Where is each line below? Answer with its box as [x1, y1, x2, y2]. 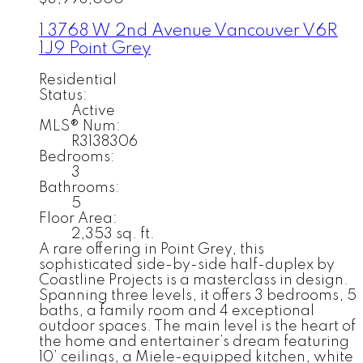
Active [71, 104, 115, 119]
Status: [39, 88, 88, 104]
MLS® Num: [39, 119, 121, 135]
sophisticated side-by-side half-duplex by [39, 258, 335, 273]
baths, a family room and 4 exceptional [39, 304, 314, 319]
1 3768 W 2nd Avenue [39, 22, 214, 40]
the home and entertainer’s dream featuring [39, 335, 349, 350]
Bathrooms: [39, 181, 120, 196]
